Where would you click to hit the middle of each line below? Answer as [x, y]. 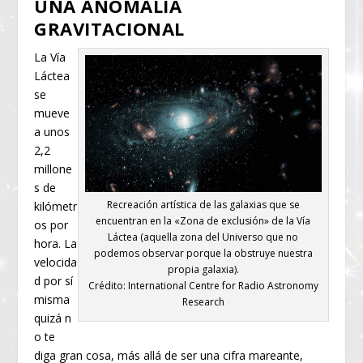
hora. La [56, 244]
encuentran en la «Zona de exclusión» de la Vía [203, 221]
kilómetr [56, 207]
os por [51, 225]
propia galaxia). [203, 270]
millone [53, 169]
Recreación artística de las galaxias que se [203, 205]
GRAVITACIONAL [109, 29]
